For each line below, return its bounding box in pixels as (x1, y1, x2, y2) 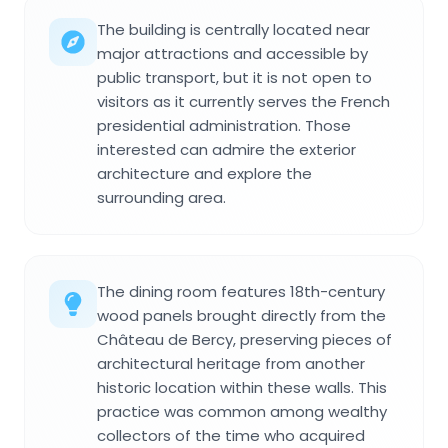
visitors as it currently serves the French (97, 91, 390, 113)
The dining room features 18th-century (97, 281, 385, 303)
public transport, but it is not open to (97, 67, 372, 89)
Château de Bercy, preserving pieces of (97, 329, 392, 351)
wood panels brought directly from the (97, 305, 386, 327)
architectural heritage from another (97, 353, 365, 375)
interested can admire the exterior (97, 139, 356, 161)
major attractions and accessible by (97, 43, 368, 65)
